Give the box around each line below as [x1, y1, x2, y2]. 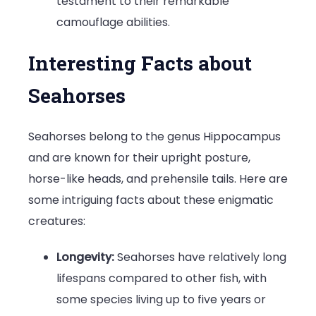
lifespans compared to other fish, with [56, 270, 267, 287]
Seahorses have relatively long [114, 249, 286, 266]
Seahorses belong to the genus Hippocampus [28, 128, 281, 145]
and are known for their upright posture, [28, 149, 250, 166]
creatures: [28, 212, 85, 229]
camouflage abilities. [56, 13, 170, 30]
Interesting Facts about [28, 49, 252, 76]
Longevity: [56, 249, 114, 266]
